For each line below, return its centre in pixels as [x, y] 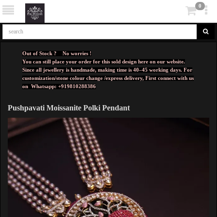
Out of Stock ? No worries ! [57, 54]
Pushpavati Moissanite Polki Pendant [69, 108]
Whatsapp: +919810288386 [63, 86]
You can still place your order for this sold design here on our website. [104, 62]
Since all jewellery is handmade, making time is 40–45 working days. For [107, 70]
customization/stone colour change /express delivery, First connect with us [108, 78]
